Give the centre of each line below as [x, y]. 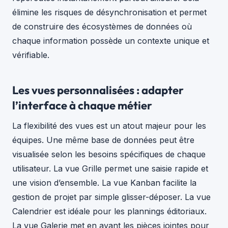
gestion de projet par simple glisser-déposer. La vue [111, 197]
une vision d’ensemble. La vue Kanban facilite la [104, 182]
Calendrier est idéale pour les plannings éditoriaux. [109, 211]
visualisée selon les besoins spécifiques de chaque [109, 154]
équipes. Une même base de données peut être [103, 140]
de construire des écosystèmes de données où [102, 27]
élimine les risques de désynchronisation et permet [109, 12]
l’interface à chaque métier [82, 105]
